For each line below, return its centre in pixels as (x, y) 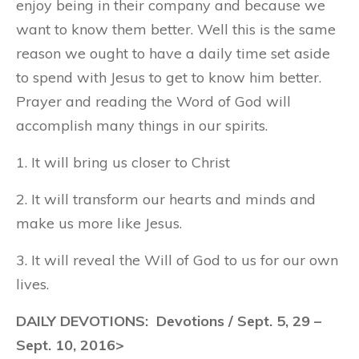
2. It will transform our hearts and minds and (166, 199)
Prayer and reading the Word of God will (153, 101)
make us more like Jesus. (99, 223)
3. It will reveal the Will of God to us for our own (177, 260)
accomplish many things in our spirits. (142, 125)
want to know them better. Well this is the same (176, 29)
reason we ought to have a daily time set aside (173, 53)
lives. (32, 284)
